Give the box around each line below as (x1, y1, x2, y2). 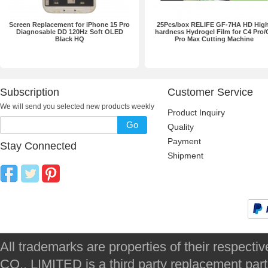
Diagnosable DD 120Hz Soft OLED (16, 28, 123, 35)
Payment (167, 136, 201, 146)
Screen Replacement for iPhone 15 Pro (9, 21, 130, 28)
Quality (167, 122, 194, 132)
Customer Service (167, 86, 253, 98)
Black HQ (54, 35, 84, 42)
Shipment (167, 151, 203, 160)
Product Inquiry (167, 108, 225, 117)
